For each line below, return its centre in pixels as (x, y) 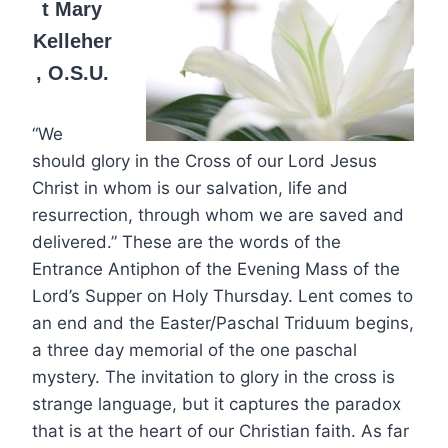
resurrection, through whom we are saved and (218, 214)
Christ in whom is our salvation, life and (190, 187)
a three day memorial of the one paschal (194, 349)
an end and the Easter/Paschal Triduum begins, (223, 322)
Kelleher (72, 40)
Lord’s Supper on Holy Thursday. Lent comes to (222, 295)
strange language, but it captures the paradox (216, 403)
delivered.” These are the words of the (186, 241)
